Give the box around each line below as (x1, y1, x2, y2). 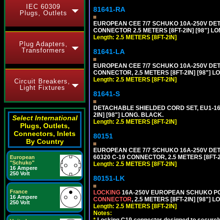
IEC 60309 (26, 3, 60, 10)
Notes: (93, 209, 112, 217)
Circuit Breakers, (14, 78, 70, 85)
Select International (12, 114, 78, 122)
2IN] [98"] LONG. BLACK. (93, 111, 164, 118)
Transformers (21, 47, 65, 54)
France (10, 189, 27, 194)
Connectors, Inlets (14, 130, 76, 137)
